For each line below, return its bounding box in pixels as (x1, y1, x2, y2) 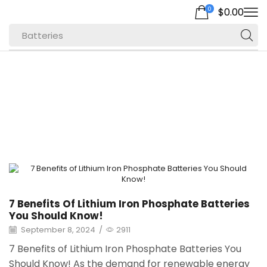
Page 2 (91, 91, 176, 126)
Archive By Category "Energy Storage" (64, 70, 242, 84)
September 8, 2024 (19, 224, 95, 236)
